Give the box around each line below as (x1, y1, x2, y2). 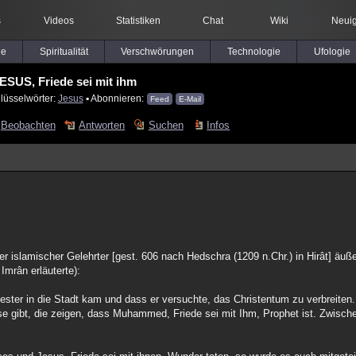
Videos (43, 15, 74, 26)
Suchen (148, 119, 184, 131)
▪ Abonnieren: (83, 93, 146, 103)
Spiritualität (39, 46, 88, 57)
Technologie (226, 46, 281, 57)
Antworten (79, 119, 126, 131)
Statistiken (115, 15, 161, 26)
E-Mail (178, 95, 201, 103)
